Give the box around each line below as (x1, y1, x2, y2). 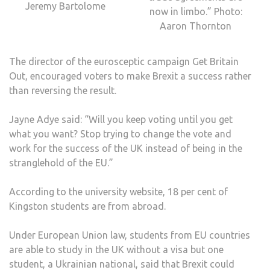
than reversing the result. (9, 84, 116, 96)
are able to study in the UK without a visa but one (9, 243, 224, 255)
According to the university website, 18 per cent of (9, 186, 228, 197)
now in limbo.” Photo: (149, 5, 242, 17)
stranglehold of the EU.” (9, 157, 113, 168)
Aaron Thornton (160, 20, 232, 31)
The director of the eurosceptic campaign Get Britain (9, 55, 239, 67)
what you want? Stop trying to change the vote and (9, 128, 231, 139)
